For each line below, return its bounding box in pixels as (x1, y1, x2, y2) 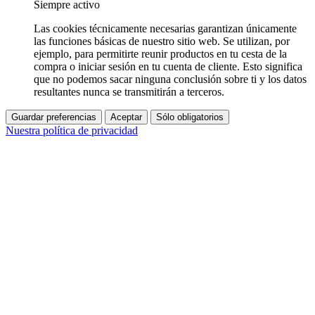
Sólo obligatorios (156, 111, 224, 122)
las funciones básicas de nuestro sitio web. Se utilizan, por (34, 34, 290, 47)
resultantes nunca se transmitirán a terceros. (34, 85, 224, 98)
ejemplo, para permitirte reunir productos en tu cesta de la (34, 47, 287, 60)
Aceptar (110, 111, 142, 122)
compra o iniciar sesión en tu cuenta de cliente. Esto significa (34, 60, 302, 72)
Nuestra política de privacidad (6, 124, 138, 136)
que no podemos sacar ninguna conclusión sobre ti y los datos (34, 72, 307, 85)
